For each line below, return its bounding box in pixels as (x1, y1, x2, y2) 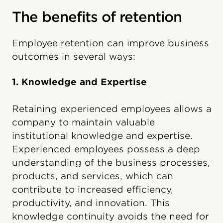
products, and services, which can (12, 170, 173, 181)
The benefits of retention (12, 8, 182, 25)
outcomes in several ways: (12, 51, 135, 62)
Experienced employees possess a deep (12, 143, 200, 154)
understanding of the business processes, (12, 157, 210, 168)
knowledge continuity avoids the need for (12, 211, 209, 222)
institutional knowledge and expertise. (12, 130, 193, 141)
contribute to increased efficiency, (12, 184, 173, 195)
